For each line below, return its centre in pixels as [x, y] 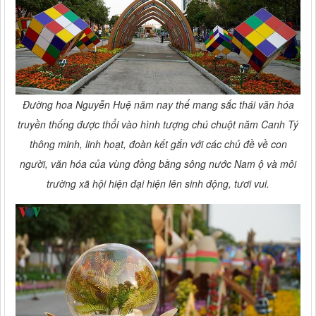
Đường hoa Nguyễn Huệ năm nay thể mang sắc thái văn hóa [158, 104]
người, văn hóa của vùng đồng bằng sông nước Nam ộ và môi [158, 163]
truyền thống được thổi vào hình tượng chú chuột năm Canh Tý [158, 124]
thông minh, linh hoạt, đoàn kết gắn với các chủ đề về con [158, 144]
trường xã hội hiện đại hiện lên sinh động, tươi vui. [158, 183]
